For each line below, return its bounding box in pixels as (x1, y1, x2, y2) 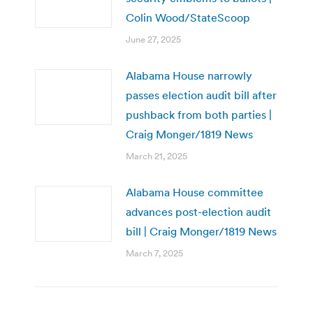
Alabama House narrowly (126, 68, 252, 82)
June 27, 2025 (126, 33, 181, 45)
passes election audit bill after (126, 87, 277, 102)
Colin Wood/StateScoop (126, 10, 250, 24)
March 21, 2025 (126, 150, 187, 162)
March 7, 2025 (126, 247, 183, 259)
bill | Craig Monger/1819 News (126, 224, 277, 238)
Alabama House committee (126, 184, 263, 199)
